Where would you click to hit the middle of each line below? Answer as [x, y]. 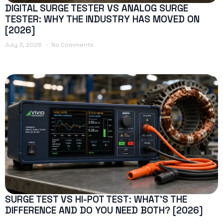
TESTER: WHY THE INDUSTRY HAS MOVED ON [102, 19]
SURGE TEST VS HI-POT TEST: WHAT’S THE [96, 199]
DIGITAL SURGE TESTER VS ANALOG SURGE [97, 8]
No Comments [72, 45]
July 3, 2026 [24, 45]
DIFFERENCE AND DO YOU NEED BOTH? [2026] [104, 210]
